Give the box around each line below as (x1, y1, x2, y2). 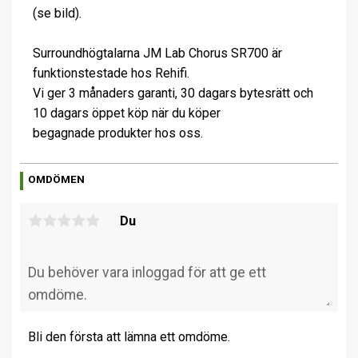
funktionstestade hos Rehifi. (33, 65, 189, 81)
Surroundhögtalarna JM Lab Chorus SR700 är (33, 45, 282, 61)
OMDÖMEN (28, 173, 86, 186)
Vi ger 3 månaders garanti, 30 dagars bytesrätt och (33, 85, 313, 101)
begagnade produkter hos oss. (33, 125, 203, 141)
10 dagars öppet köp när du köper (33, 105, 221, 121)
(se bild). (33, 5, 82, 21)
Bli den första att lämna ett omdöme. (28, 329, 230, 345)
